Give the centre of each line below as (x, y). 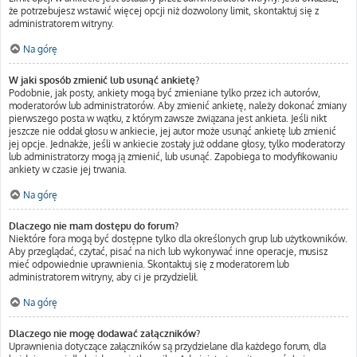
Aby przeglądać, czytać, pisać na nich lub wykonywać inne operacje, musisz (168, 251)
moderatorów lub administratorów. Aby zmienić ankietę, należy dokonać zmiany (178, 106)
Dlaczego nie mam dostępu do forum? (94, 226)
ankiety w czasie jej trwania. (68, 169)
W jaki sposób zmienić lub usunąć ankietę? (104, 80)
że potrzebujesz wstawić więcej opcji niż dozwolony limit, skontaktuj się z (164, 11)
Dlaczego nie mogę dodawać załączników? (104, 333)
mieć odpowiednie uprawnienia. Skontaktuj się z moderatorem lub (149, 264)
